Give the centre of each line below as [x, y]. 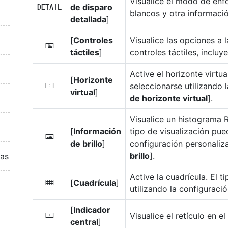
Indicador [92, 209]
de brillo [86, 143]
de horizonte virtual [169, 98]
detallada [88, 19]
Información [97, 131]
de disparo [91, 7]
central [84, 222]
